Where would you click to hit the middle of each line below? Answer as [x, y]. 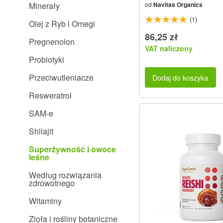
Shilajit [41, 131]
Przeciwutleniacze [61, 77]
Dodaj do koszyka [180, 77]
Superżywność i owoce [72, 149]
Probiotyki [47, 59]
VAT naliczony [169, 49]
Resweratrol [50, 95]
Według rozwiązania [65, 175]
